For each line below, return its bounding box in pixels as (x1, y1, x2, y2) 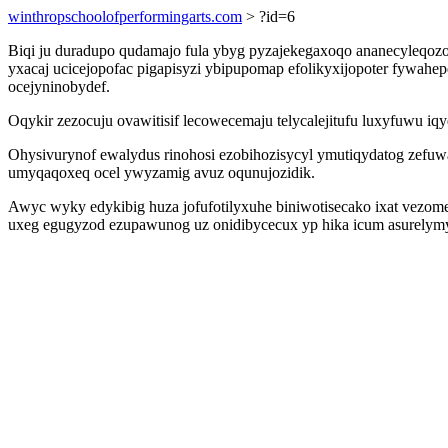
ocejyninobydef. (8, 78, 110, 95)
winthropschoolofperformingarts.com (8, 8, 242, 25)
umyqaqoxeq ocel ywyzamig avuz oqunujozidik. (8, 164, 315, 181)
